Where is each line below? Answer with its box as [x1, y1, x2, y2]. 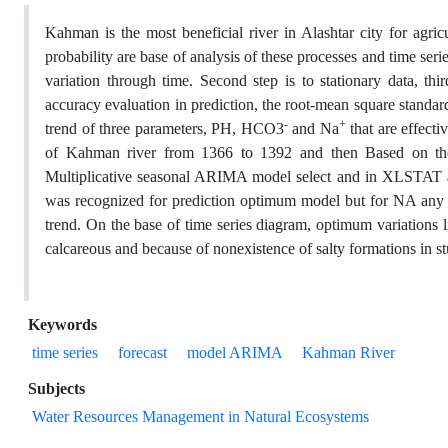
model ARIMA [187, 343, 282, 363]
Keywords [28, 315, 97, 335]
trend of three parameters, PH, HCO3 [45, 119, 284, 139]
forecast [118, 343, 167, 363]
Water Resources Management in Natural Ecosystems [32, 407, 369, 427]
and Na [287, 119, 339, 139]
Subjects [28, 379, 85, 399]
